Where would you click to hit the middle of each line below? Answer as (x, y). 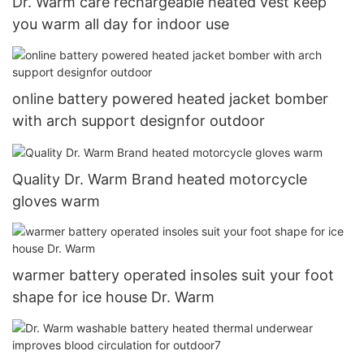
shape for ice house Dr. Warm (113, 297)
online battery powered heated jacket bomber (170, 98)
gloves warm (56, 201)
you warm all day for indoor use (121, 24)
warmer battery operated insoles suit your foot (173, 275)
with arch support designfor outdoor (139, 120)
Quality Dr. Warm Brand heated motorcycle (160, 179)
